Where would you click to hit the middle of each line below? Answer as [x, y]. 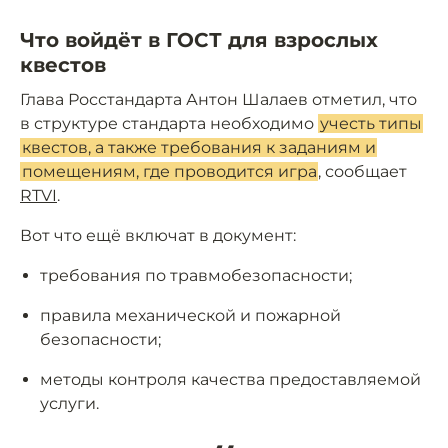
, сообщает [363, 172]
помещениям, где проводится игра [169, 172]
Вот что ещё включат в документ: [158, 236]
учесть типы [370, 124]
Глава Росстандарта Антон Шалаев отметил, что [218, 100]
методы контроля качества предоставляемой [230, 380]
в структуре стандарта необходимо [169, 124]
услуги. [69, 404]
